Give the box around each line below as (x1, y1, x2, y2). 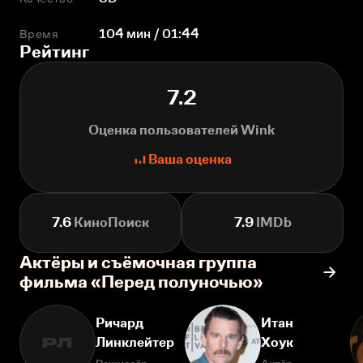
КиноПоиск (71, 215, 149, 230)
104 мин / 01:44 (99, 27, 200, 41)
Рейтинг (19, 41, 89, 62)
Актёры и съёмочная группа (19, 252, 257, 272)
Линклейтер (96, 335, 174, 350)
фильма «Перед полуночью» (19, 271, 263, 292)
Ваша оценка (147, 152, 232, 167)
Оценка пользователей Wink (88, 122, 275, 138)
